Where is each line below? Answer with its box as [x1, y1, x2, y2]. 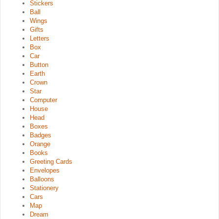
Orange [30, 140, 50, 148]
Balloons [30, 175, 54, 183]
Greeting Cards [30, 157, 72, 165]
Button [30, 61, 48, 68]
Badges [30, 131, 51, 139]
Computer [30, 96, 57, 104]
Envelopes [30, 166, 60, 174]
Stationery [30, 184, 59, 192]
